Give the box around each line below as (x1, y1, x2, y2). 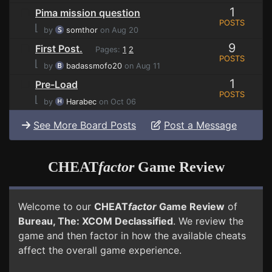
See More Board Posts (33, 119, 136, 132)
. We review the (173, 215, 243, 228)
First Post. (35, 42, 83, 55)
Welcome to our (18, 200, 94, 213)
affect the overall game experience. (18, 244, 182, 257)
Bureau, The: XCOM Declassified (18, 215, 173, 228)
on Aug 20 (98, 25, 138, 35)
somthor (66, 25, 98, 35)
